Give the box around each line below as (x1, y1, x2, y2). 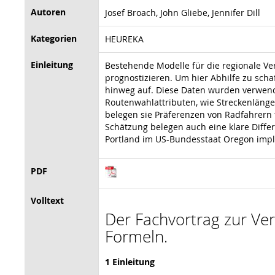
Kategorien (31, 32, 77, 44)
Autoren (31, 6, 66, 18)
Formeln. (105, 225, 168, 247)
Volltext (31, 194, 64, 206)
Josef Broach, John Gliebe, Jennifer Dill (105, 6, 260, 18)
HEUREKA (105, 33, 144, 45)
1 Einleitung (105, 255, 155, 268)
